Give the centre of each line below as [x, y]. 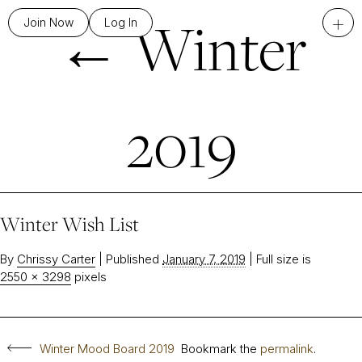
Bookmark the [221, 349]
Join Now [48, 22]
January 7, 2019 [204, 259]
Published [133, 259]
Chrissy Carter [56, 259]
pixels [89, 277]
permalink [287, 349]
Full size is [282, 259]
